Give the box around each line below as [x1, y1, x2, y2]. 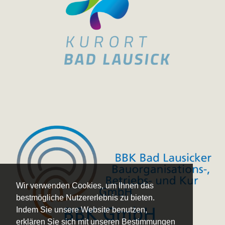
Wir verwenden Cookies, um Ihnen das [16, 181, 154, 190]
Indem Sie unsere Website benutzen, [16, 205, 147, 214]
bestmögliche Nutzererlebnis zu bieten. [16, 193, 155, 202]
